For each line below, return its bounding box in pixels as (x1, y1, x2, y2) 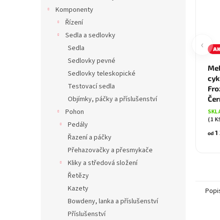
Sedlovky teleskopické (68, 69, 136, 79)
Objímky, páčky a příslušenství (68, 94, 157, 104)
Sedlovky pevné (68, 56, 115, 66)
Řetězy (68, 171, 89, 181)
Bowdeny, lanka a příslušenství (68, 196, 158, 206)
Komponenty (55, 5, 93, 15)
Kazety (68, 184, 88, 193)
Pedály (68, 120, 88, 130)
